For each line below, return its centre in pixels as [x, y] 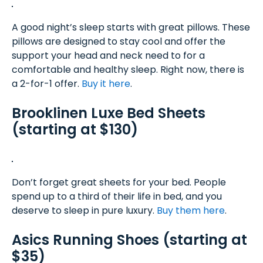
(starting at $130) [75, 129]
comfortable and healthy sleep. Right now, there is [128, 70]
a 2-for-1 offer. [47, 84]
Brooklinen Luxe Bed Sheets [109, 113]
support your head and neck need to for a [108, 55]
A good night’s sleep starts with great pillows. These [131, 27]
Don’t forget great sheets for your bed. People [119, 182]
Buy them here [191, 210]
